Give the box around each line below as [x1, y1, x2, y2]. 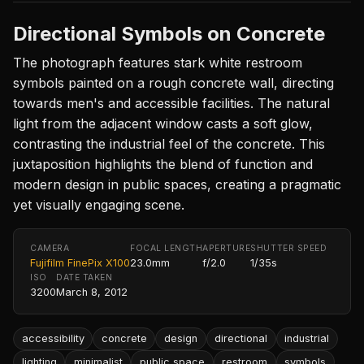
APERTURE [202, 242, 251, 253]
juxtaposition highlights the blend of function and [13, 155, 313, 172]
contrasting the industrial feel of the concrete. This [13, 135, 325, 152]
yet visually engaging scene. [13, 196, 184, 213]
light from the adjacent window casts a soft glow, [13, 115, 313, 132]
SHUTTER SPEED [250, 242, 327, 253]
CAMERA [30, 242, 70, 253]
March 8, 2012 [56, 285, 128, 298]
